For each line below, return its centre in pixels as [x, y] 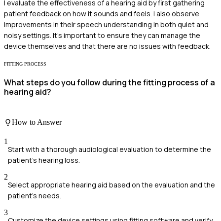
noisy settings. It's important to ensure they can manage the [102, 36]
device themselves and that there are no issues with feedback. [107, 46]
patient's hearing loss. [44, 160]
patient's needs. [35, 196]
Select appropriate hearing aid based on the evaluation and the [111, 185]
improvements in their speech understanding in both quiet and [106, 25]
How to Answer [37, 122]
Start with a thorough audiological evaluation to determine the [110, 149]
